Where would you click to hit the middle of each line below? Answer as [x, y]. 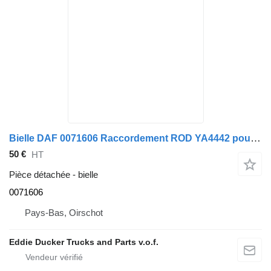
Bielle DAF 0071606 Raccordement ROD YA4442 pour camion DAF [256, 138]
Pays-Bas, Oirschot [64, 212]
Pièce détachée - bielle [54, 174]
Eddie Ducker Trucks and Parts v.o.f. [84, 242]
